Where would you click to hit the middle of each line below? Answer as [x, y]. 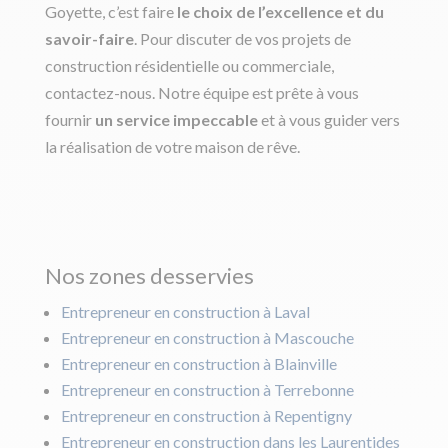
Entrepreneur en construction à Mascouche [207, 338]
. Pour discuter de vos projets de [242, 39]
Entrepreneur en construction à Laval [185, 312]
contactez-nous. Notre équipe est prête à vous [201, 93]
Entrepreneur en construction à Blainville [198, 364]
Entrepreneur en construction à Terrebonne [207, 390]
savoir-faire [89, 39]
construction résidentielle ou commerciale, [189, 66]
